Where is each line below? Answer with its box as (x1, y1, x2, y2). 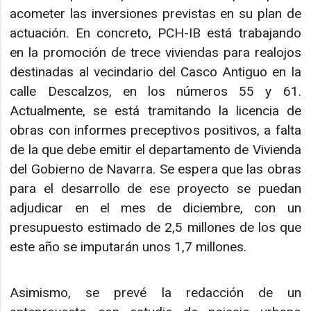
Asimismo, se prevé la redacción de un (10, 284, 301, 301)
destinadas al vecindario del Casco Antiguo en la (10, 63, 301, 80)
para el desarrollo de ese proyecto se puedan (10, 180, 301, 196)
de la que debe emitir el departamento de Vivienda (10, 141, 301, 158)
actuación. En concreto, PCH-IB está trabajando (10, 24, 301, 41)
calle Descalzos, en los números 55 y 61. (10, 83, 301, 99)
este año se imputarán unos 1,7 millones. (10, 238, 247, 255)
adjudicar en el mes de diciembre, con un (10, 199, 301, 216)
